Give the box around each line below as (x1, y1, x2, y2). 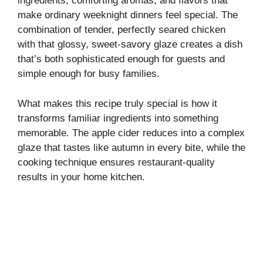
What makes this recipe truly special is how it (18, 97, 217, 109)
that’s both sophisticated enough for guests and (18, 53, 225, 65)
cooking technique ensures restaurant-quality (18, 156, 215, 168)
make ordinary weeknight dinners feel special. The (18, 9, 238, 21)
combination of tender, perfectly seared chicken (18, 24, 225, 35)
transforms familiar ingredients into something (18, 112, 218, 124)
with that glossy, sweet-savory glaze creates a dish (18, 39, 242, 50)
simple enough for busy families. (18, 68, 160, 79)
